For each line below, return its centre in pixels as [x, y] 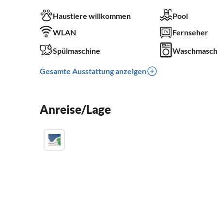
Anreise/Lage [75, 109]
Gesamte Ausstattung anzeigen [93, 71]
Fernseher [190, 32]
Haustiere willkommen [92, 15]
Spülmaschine [77, 50]
